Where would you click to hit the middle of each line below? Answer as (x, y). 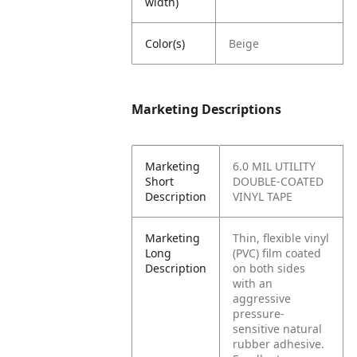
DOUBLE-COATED (279, 181)
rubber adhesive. (279, 344)
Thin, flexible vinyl (281, 238)
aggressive (262, 298)
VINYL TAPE (263, 196)
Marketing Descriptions (207, 109)
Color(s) (165, 43)
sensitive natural (278, 329)
